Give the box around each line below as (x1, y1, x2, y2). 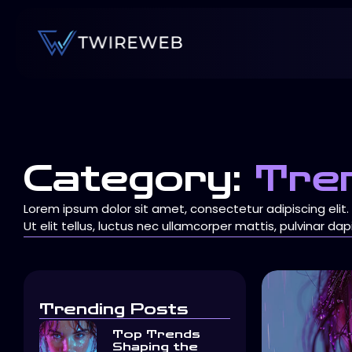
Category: (24, 157, 255, 200)
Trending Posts (39, 299, 188, 318)
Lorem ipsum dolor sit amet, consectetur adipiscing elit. (24, 200, 349, 217)
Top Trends (112, 327, 200, 341)
